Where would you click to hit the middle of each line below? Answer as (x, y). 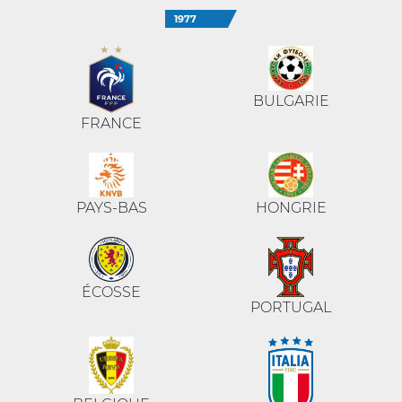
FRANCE (111, 124)
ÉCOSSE (111, 293)
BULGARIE (291, 101)
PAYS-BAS (111, 208)
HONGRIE (291, 208)
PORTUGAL (291, 308)
